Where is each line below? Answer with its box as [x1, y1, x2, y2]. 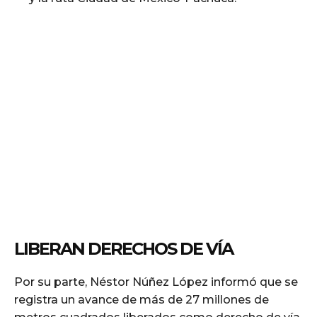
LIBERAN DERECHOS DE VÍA [14, 238, 233, 259]
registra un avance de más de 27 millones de [14, 292, 269, 306]
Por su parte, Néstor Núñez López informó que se [14, 275, 298, 289]
